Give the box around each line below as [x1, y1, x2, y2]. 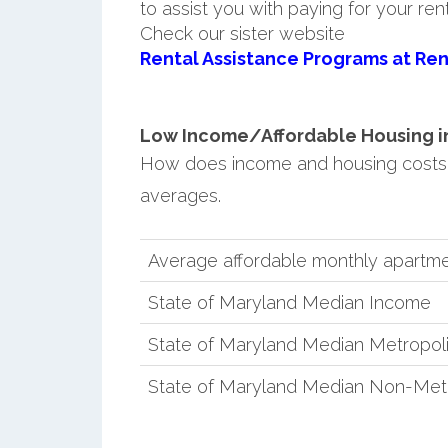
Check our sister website [139, 22, 345, 44]
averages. [139, 184, 221, 206]
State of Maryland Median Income [147, 291, 431, 313]
